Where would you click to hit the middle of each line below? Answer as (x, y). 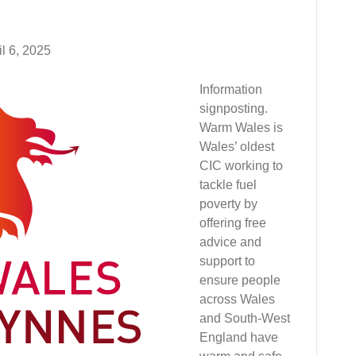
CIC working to (241, 166)
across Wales (237, 299)
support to (227, 261)
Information (231, 89)
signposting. (234, 108)
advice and (230, 242)
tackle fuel (228, 185)
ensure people (240, 280)
